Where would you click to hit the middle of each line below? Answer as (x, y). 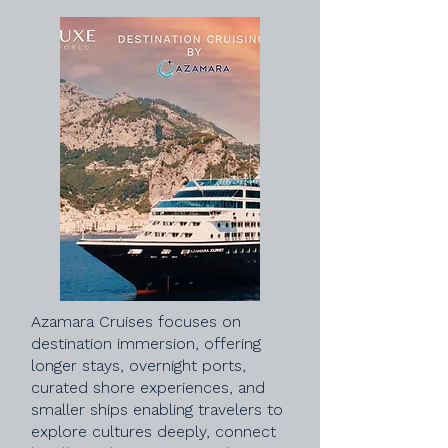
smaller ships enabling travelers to (157, 409)
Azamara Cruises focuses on (136, 321)
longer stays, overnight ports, (138, 365)
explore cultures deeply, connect (153, 431)
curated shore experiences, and (148, 387)
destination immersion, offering (146, 343)
